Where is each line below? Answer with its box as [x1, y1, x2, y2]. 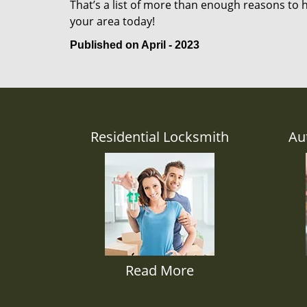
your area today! [70, 14, 155, 29]
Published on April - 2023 [70, 39, 199, 51]
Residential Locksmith [90, 127, 230, 146]
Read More [125, 261, 195, 280]
